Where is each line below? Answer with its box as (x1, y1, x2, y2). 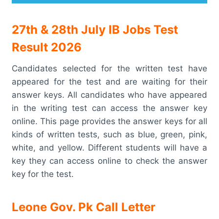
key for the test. (12, 169, 74, 179)
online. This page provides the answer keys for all (12, 116, 207, 126)
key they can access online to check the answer (12, 155, 207, 166)
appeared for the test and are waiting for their (12, 76, 207, 87)
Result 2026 (12, 40, 82, 54)
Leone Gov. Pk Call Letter (12, 199, 155, 214)
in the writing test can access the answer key (12, 103, 207, 113)
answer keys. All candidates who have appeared (12, 89, 207, 100)
